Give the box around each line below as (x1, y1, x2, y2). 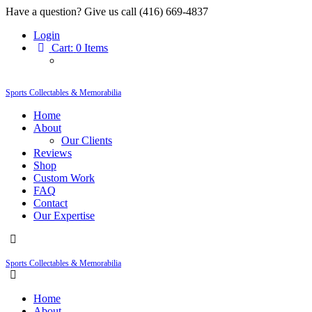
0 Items (76, 42, 109, 54)
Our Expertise (33, 210, 95, 221)
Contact (33, 197, 68, 209)
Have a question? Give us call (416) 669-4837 (6, 6, 208, 17)
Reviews (33, 147, 72, 159)
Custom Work (33, 172, 95, 184)
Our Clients (61, 134, 112, 146)
